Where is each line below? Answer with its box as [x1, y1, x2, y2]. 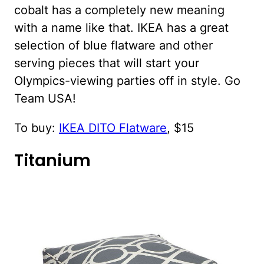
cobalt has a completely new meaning [14, 2, 225, 17]
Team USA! [14, 91, 76, 105]
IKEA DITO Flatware [59, 120, 167, 135]
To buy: [14, 120, 59, 135]
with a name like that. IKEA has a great [14, 20, 229, 35]
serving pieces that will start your [14, 55, 199, 70]
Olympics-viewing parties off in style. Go [14, 73, 240, 88]
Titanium [14, 149, 91, 173]
